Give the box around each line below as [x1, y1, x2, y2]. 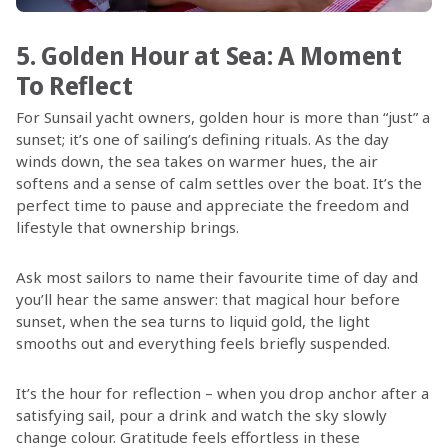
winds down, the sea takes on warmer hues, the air [15, 150, 378, 171]
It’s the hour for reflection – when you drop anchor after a [15, 382, 429, 403]
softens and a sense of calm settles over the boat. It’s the [15, 172, 422, 193]
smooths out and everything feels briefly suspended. [15, 332, 390, 353]
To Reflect [15, 67, 133, 102]
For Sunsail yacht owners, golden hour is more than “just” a [15, 106, 430, 127]
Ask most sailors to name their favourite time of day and [15, 266, 418, 287]
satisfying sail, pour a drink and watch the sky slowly [15, 404, 387, 425]
